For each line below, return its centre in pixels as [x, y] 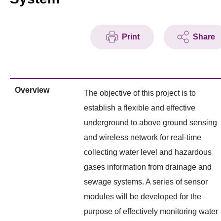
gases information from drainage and [148, 167]
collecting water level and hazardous [148, 152]
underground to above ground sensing [150, 122]
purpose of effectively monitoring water [151, 211]
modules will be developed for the [143, 196]
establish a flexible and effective [140, 108]
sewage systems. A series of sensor [146, 182]
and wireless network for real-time [143, 137]
